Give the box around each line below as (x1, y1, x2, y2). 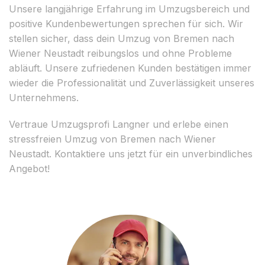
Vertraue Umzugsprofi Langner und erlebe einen (9, 118, 228, 130)
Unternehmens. (9, 91, 79, 104)
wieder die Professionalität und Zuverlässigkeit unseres (9, 76, 254, 89)
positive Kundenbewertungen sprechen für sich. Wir (9, 17, 243, 30)
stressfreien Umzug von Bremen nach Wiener (9, 132, 216, 145)
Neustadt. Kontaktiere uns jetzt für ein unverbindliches (9, 147, 253, 160)
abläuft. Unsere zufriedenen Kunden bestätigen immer (9, 62, 251, 74)
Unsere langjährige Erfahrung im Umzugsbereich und (9, 2, 250, 15)
